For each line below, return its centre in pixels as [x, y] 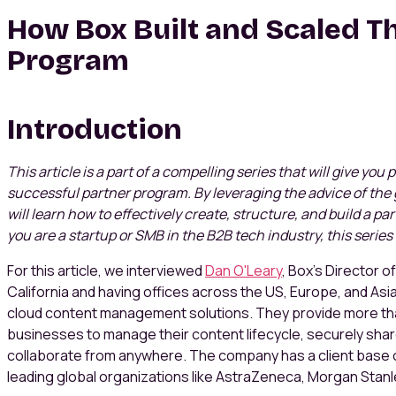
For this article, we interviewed [106, 271]
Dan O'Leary [244, 271]
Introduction [95, 130]
